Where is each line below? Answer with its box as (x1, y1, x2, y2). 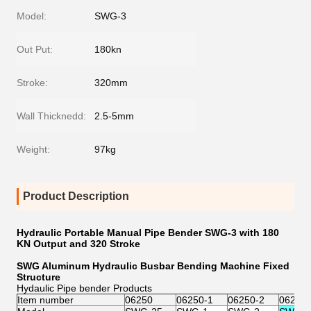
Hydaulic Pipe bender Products (17, 283, 152, 294)
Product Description (23, 190, 129, 202)
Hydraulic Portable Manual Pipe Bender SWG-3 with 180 (17, 227, 279, 238)
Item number (17, 294, 74, 305)
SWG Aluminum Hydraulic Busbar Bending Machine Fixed (17, 260, 289, 271)
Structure (17, 271, 63, 283)
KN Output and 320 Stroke (17, 238, 140, 249)
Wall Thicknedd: (17, 110, 86, 121)
